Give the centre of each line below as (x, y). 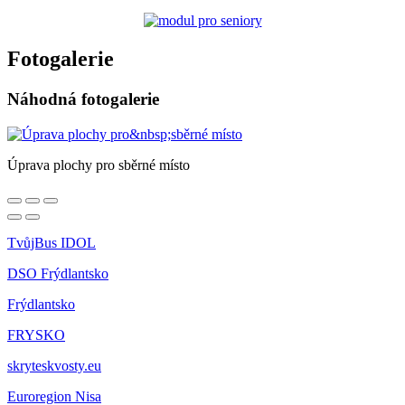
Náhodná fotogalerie (83, 99)
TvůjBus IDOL (52, 243)
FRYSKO (36, 335)
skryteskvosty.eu (54, 366)
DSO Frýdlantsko (58, 273)
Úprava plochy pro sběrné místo (99, 165)
